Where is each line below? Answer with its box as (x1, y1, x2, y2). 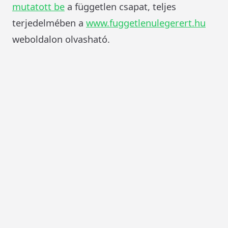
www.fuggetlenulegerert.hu (86, 16, 206, 29)
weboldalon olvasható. (12, 32, 110, 45)
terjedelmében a (12, 16, 86, 29)
